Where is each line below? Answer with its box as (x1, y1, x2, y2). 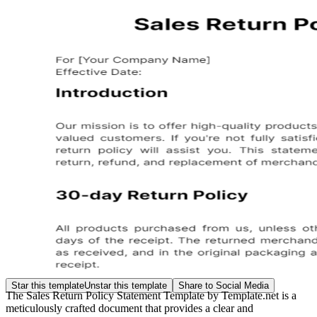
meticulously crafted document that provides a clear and (6, 302, 253, 314)
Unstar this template (84, 280, 167, 291)
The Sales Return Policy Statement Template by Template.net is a (6, 289, 296, 301)
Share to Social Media (178, 280, 269, 291)
